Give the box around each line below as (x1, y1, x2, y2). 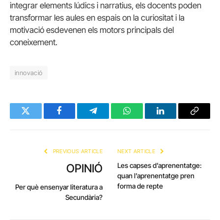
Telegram (92, 113, 126, 123)
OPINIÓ (66, 161, 103, 175)
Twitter (25, 113, 51, 123)
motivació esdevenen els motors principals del (10, 25, 174, 35)
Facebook (58, 113, 93, 123)
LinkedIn (160, 113, 192, 123)
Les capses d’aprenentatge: (117, 161, 202, 169)
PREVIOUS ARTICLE (51, 147, 103, 155)
